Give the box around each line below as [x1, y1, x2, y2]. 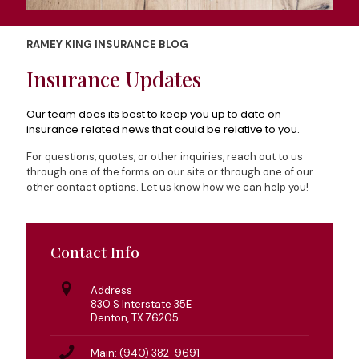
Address [91, 284, 132, 298]
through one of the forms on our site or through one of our [26, 165, 313, 179]
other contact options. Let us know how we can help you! [26, 180, 309, 195]
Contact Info [50, 241, 139, 263]
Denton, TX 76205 [91, 311, 179, 325]
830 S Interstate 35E [91, 297, 192, 312]
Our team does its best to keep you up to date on [26, 107, 281, 123]
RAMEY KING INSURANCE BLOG [26, 38, 188, 52]
